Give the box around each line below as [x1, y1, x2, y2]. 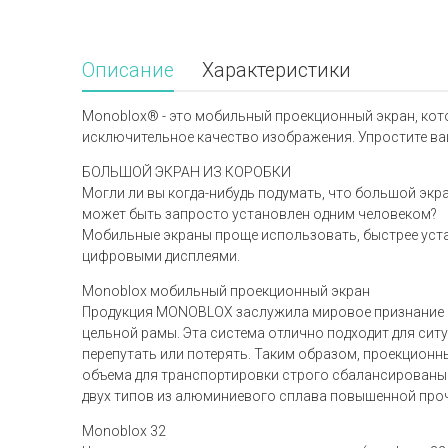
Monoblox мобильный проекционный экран [82, 283, 370, 300]
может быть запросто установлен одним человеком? [82, 206, 437, 223]
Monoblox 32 [82, 423, 166, 440]
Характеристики [202, 59, 351, 83]
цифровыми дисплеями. [82, 248, 240, 265]
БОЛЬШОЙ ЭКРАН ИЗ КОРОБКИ [82, 164, 291, 181]
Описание [82, 59, 174, 83]
